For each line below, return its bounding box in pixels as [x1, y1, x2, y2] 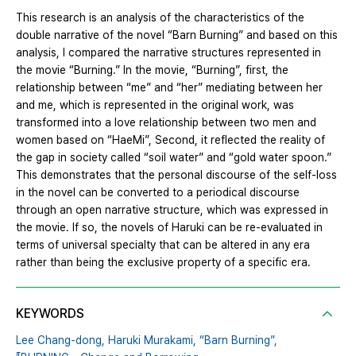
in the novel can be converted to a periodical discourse [16, 186, 300, 199]
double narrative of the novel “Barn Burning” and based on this [16, 29, 338, 42]
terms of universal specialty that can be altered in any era [16, 238, 310, 252]
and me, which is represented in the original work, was [16, 99, 294, 112]
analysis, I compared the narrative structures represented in [16, 46, 321, 60]
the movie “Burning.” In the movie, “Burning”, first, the [16, 64, 288, 77]
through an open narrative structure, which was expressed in [16, 203, 328, 217]
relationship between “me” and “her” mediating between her [16, 81, 323, 95]
